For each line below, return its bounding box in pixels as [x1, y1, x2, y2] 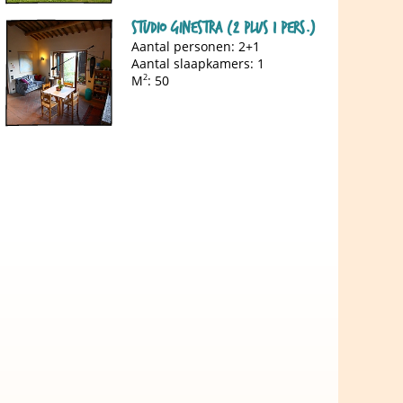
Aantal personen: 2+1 [131, 37, 260, 55]
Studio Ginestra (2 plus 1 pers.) [131, 18, 315, 38]
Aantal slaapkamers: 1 [131, 54, 264, 72]
